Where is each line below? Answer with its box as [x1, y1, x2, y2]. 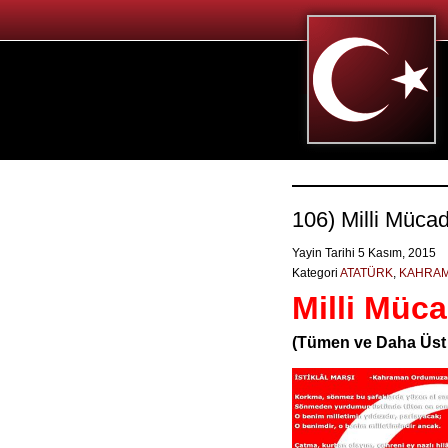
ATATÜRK [340, 266, 393, 280]
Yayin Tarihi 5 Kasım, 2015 [292, 246, 439, 260]
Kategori [292, 266, 340, 280]
